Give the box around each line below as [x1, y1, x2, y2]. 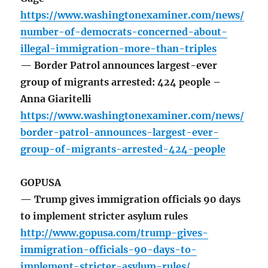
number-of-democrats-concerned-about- [20, 26, 228, 38]
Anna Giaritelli [20, 93, 92, 105]
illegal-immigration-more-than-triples [20, 42, 217, 55]
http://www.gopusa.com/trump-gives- [20, 227, 209, 239]
